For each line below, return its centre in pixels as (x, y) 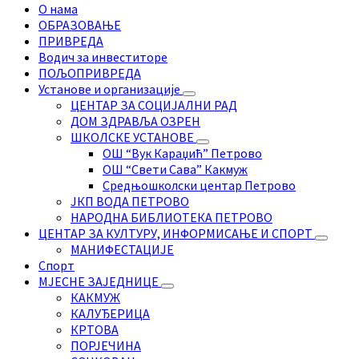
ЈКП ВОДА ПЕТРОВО (130, 202)
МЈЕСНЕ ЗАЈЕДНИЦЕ (100, 282)
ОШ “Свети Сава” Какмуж (175, 169)
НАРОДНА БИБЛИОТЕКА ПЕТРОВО (171, 218)
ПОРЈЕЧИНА (106, 346)
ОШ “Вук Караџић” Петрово (182, 153)
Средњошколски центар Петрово (199, 186)
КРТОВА (95, 330)
